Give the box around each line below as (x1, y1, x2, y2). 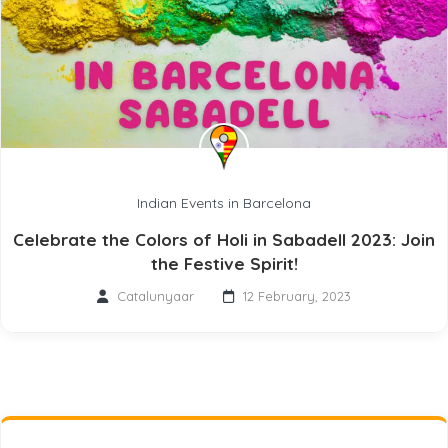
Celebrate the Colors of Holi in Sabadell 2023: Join (13, 229, 435, 251)
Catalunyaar (117, 288, 194, 305)
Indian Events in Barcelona (137, 194, 311, 213)
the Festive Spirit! (150, 253, 298, 275)
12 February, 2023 (243, 288, 351, 305)
